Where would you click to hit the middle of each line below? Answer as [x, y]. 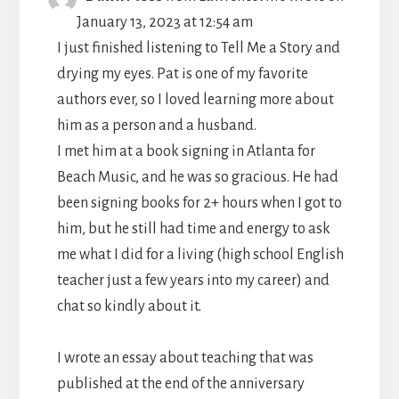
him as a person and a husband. [156, 125]
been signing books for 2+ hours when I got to [199, 203]
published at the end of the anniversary [180, 383]
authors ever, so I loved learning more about [195, 99]
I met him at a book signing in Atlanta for [186, 151]
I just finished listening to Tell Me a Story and [198, 48]
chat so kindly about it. [129, 306]
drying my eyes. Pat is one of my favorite [182, 73]
